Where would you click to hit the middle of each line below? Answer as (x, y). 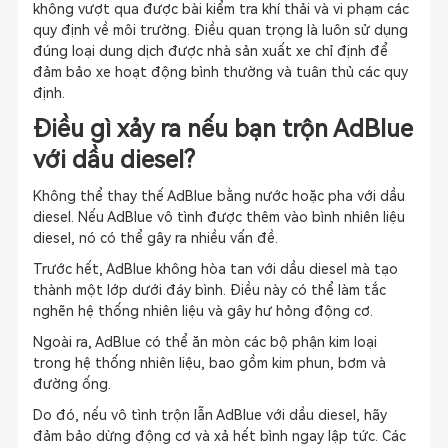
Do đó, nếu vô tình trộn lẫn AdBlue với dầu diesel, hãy (209, 415)
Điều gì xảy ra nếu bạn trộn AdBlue (222, 129)
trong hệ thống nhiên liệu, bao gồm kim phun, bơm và (209, 363)
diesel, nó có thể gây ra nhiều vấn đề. (155, 238)
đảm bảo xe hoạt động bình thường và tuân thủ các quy (220, 72)
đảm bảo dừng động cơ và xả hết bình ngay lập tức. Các (219, 436)
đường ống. (71, 384)
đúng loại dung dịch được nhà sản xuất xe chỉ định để (210, 51)
